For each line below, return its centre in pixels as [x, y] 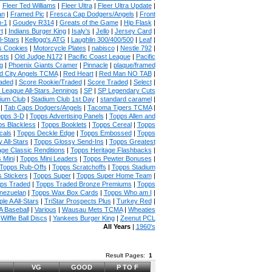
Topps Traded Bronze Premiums [83, 184]
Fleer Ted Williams [29, 5]
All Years [117, 226]
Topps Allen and [132, 116]
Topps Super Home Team [114, 175]
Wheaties [141, 209]
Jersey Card [133, 31]
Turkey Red [134, 201]
